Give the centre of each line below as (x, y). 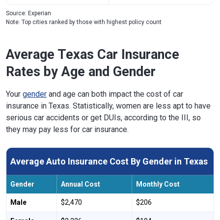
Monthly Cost (158, 184)
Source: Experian (28, 13)
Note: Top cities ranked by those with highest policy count (84, 22)
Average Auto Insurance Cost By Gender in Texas (109, 161)
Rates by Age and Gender (81, 71)
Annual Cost (81, 184)
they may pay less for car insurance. (67, 129)
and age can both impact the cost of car (115, 94)
